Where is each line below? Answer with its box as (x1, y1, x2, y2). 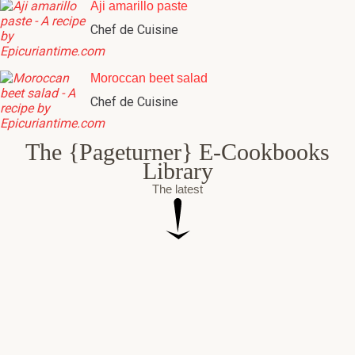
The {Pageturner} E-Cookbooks (25, 136, 330, 162)
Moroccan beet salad (90, 68, 208, 82)
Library (142, 155, 213, 181)
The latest (152, 179, 203, 193)
